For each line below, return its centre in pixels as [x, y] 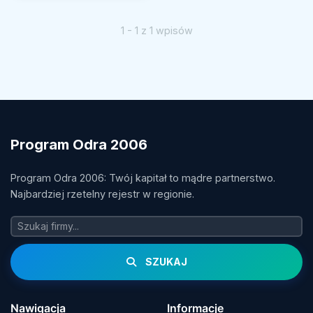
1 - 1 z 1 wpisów [156, 30]
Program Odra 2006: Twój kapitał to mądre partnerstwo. [143, 177]
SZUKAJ [165, 261]
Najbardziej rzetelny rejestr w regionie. [102, 194]
